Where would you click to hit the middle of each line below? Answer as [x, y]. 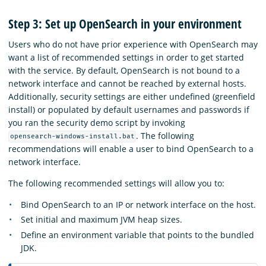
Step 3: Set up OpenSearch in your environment [125, 23]
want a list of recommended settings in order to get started [126, 57]
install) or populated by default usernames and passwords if [129, 109]
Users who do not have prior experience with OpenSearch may [133, 44]
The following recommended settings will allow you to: [116, 183]
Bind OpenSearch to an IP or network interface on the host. [138, 204]
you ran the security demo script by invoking [97, 122]
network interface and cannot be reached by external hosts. [127, 83]
